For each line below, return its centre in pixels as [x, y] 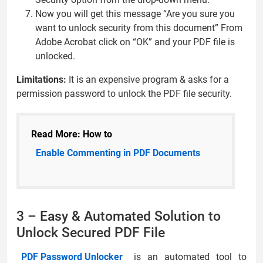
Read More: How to [72, 134]
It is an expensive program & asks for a [148, 79]
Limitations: [41, 79]
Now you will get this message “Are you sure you [135, 14]
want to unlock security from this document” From [139, 28]
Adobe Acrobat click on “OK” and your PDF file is [135, 42]
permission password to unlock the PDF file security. [124, 93]
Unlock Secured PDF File [91, 232]
